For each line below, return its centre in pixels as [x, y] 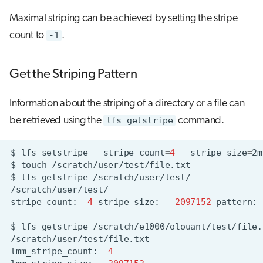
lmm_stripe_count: [54, 251]
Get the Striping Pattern [73, 75]
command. [200, 120]
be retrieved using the [57, 120]
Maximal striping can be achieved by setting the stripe [124, 18]
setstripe [65, 152]
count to [28, 35]
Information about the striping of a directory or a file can [127, 103]
